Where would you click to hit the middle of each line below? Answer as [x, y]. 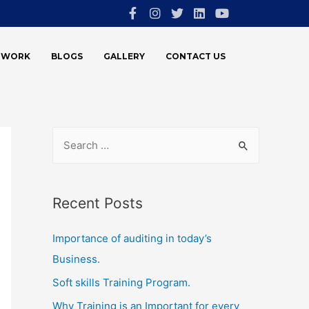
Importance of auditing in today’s [132, 238]
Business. [76, 259]
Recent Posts [98, 203]
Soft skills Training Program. [121, 282]
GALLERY [124, 56]
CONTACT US [196, 56]
